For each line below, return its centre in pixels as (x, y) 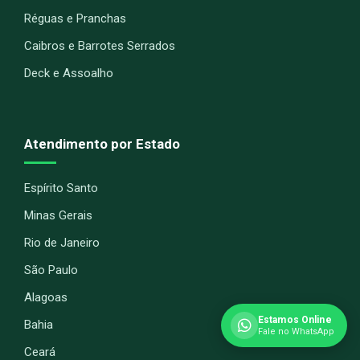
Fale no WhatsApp (296, 331)
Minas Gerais (58, 215)
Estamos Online (295, 319)
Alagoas (46, 297)
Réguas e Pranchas (75, 18)
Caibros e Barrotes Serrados (100, 45)
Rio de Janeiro (62, 242)
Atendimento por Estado (102, 143)
